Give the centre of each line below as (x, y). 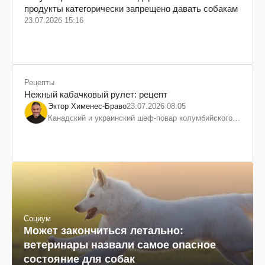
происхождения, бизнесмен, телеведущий (124, 130)
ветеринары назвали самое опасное (120, 245)
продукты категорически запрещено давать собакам (131, 8)
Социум (37, 219)
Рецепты (39, 82)
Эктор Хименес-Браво (87, 106)
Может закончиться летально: (104, 231)
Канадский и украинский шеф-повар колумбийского (140, 118)
